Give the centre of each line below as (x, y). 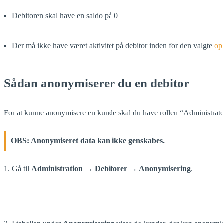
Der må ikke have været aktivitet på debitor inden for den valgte (113, 45)
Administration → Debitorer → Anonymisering (111, 168)
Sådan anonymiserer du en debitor (97, 83)
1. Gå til (18, 168)
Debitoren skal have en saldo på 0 (65, 16)
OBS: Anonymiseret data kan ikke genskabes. (88, 140)
